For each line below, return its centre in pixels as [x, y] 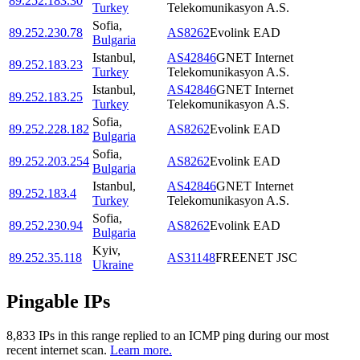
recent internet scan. [57, 350]
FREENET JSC [256, 258]
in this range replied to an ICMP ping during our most [192, 335]
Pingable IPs [58, 302]
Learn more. [141, 350]
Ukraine [113, 265]
